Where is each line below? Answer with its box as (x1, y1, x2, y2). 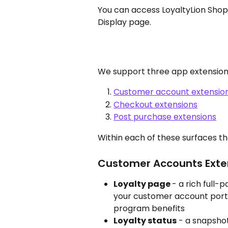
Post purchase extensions (113, 111, 216, 123)
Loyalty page (113, 178, 172, 190)
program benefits (113, 202, 185, 214)
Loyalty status (113, 214, 177, 226)
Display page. (98, 16, 151, 28)
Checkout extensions (113, 98, 197, 110)
